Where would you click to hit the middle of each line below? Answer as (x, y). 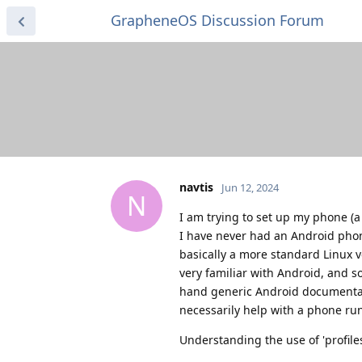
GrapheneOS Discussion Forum (217, 20)
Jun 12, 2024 (250, 187)
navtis (196, 187)
